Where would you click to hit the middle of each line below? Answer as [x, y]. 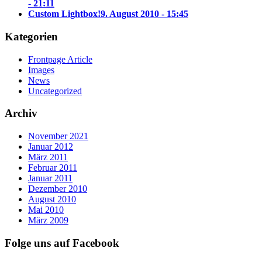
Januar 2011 [50, 178]
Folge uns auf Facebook [62, 243]
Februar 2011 [53, 168]
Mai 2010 [46, 210]
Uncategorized [55, 91]
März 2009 [48, 220]
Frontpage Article [60, 59]
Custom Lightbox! [64, 14]
